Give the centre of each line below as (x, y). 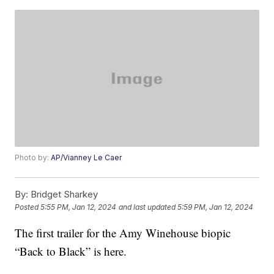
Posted (28, 207)
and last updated (147, 207)
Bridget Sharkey (63, 194)
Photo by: (33, 158)
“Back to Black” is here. (71, 251)
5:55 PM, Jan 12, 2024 (79, 207)
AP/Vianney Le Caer (87, 158)
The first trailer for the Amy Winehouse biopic (123, 233)
